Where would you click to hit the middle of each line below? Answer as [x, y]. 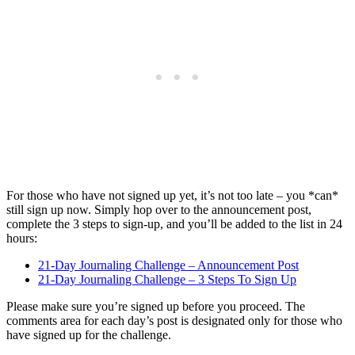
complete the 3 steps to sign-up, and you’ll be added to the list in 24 [174, 224]
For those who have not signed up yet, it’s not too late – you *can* [172, 196]
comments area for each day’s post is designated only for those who [174, 321]
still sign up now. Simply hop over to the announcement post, [159, 210]
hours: [22, 239]
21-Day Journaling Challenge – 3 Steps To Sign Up [167, 280]
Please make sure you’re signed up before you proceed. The [156, 307]
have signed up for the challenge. [89, 335]
